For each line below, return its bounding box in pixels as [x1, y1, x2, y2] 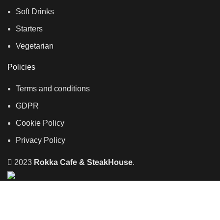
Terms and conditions [16, 84, 90, 93]
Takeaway [2, 195, 37, 204]
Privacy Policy [16, 136, 65, 145]
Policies [7, 63, 35, 72]
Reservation [2, 207, 44, 216]
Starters [16, 25, 43, 33]
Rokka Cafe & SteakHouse [34, 158, 133, 167]
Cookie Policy [16, 119, 64, 128]
